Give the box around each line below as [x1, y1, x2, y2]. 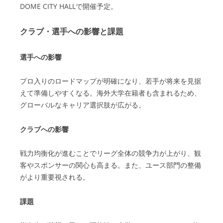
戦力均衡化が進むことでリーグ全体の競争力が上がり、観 [20, 148, 201, 158]
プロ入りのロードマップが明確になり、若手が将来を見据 [20, 76, 201, 86]
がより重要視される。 [20, 172, 90, 182]
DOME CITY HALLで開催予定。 [20, 1, 117, 11]
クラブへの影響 [20, 124, 69, 134]
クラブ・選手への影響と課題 [20, 26, 123, 37]
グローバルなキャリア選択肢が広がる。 [20, 100, 145, 110]
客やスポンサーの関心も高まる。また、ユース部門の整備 [20, 160, 201, 170]
